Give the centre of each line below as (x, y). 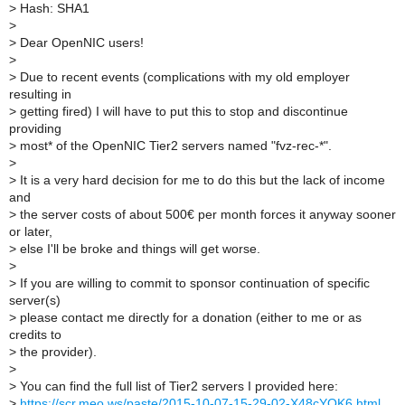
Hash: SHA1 (53, 9)
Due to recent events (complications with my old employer (183, 78)
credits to (35, 335)
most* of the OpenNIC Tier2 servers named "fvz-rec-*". (174, 146)
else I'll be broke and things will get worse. (138, 250)
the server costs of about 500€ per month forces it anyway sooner (206, 215)
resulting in (40, 95)
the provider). (57, 353)
